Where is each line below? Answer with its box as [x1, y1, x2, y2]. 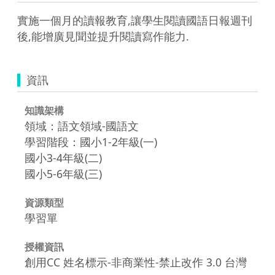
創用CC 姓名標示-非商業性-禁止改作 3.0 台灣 [25, 254, 247, 269]
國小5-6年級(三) [25, 166, 102, 181]
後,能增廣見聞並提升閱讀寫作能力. [17, 28, 189, 44]
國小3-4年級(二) [25, 150, 102, 165]
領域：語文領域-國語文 [25, 118, 139, 133]
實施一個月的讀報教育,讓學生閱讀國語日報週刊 [17, 12, 252, 28]
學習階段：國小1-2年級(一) [25, 134, 157, 149]
